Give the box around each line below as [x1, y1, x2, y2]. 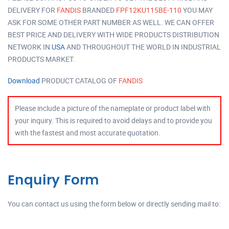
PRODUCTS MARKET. [8, 54, 75, 64]
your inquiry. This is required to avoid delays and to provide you [15, 115, 212, 125]
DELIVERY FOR [8, 5, 57, 15]
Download [8, 75, 40, 85]
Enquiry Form [8, 173, 99, 187]
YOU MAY [181, 5, 213, 15]
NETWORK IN [8, 41, 52, 52]
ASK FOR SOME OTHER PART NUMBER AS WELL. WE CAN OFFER [8, 17, 214, 27]
